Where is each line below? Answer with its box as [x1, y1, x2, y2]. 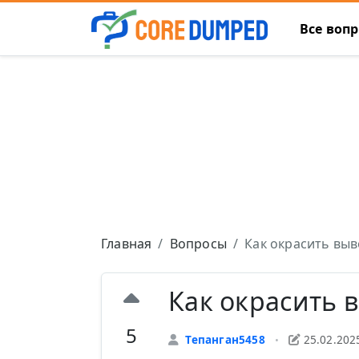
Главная [101, 235, 152, 252]
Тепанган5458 [185, 332, 265, 348]
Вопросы [169, 235, 228, 252]
